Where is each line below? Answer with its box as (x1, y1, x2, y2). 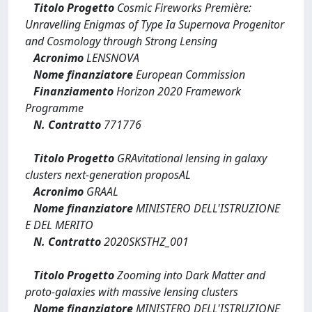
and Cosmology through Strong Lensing (25, 33, 217, 49)
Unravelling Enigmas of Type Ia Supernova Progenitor (25, 17, 284, 32)
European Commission (133, 67, 245, 82)
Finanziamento (33, 84, 114, 99)
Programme (25, 100, 84, 116)
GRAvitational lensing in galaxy (114, 150, 267, 166)
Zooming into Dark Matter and (114, 267, 265, 283)
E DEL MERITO (25, 217, 93, 233)
